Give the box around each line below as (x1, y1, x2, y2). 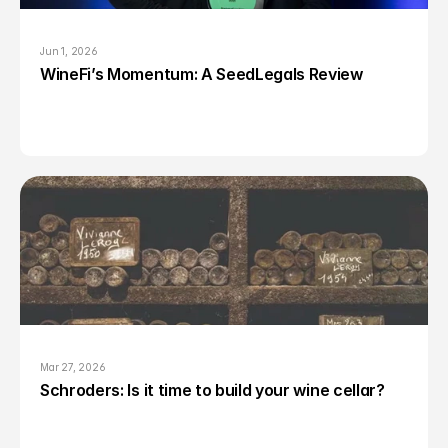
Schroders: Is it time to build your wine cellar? (40, 380, 385, 400)
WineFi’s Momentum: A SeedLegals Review (40, 64, 363, 84)
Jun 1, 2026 (40, 45, 98, 57)
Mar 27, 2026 (40, 361, 106, 373)
